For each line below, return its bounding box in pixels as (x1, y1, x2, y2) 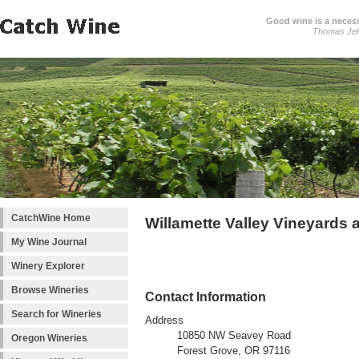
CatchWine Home (11, 212, 91, 224)
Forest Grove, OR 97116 (177, 345, 290, 357)
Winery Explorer (11, 260, 85, 272)
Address (145, 315, 184, 327)
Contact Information (145, 289, 266, 305)
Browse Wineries (11, 284, 89, 296)
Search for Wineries (11, 309, 102, 320)
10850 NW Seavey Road (177, 330, 291, 342)
